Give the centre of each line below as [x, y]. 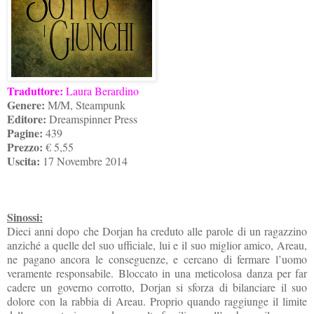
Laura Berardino [101, 90]
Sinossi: [25, 217]
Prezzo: [25, 146]
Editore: [27, 118]
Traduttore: [35, 90]
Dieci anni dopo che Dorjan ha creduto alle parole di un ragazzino [157, 231]
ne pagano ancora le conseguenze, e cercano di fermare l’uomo [157, 259]
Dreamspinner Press [92, 118]
